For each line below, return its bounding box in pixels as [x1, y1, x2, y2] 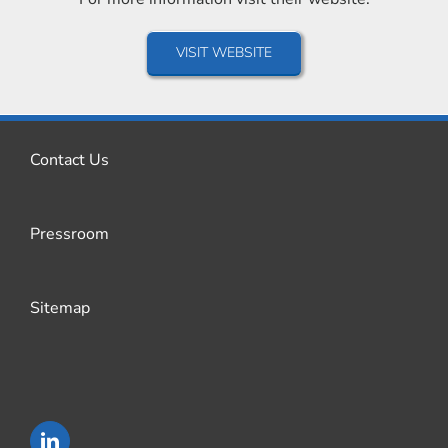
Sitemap [30, 296, 90, 319]
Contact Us [30, 148, 109, 171]
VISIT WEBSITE [176, 42, 272, 62]
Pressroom [30, 222, 109, 245]
